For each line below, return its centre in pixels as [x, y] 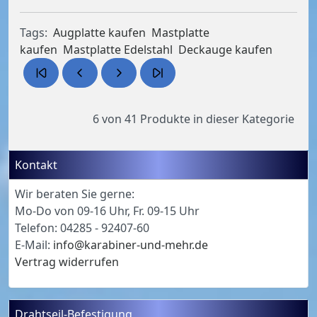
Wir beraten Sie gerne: [75, 194]
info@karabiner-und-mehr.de [131, 245]
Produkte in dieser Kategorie [216, 119]
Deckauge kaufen [225, 50]
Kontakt [36, 165]
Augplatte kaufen [99, 33]
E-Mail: [34, 245]
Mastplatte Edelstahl [118, 50]
